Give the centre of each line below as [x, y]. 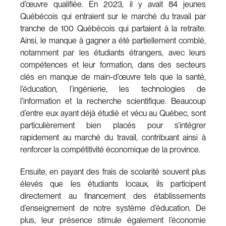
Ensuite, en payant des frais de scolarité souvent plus [113, 172]
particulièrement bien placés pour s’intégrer [113, 125]
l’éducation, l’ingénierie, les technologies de [113, 89]
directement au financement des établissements [113, 196]
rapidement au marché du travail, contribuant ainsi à [113, 137]
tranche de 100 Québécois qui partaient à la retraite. [113, 28]
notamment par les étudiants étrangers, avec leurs [113, 52]
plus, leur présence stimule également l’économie [113, 220]
